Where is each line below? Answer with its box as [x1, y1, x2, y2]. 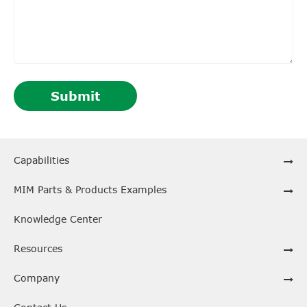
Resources [14, 243, 62, 255]
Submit [51, 88, 100, 103]
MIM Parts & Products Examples [14, 184, 167, 196]
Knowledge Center [14, 213, 102, 225]
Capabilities [14, 154, 69, 167]
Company [14, 272, 60, 284]
